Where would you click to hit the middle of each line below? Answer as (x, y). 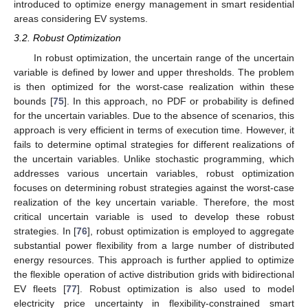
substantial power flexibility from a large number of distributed (154, 245)
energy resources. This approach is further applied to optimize (154, 260)
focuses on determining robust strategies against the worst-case (154, 187)
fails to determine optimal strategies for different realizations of (154, 144)
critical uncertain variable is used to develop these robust (154, 216)
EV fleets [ (40, 288)
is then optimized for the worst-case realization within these (154, 86)
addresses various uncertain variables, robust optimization (154, 173)
